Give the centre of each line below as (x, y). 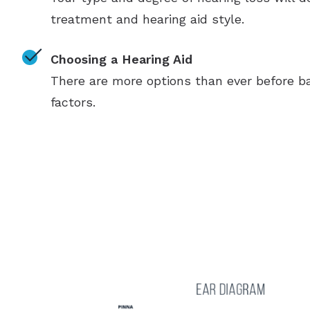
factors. (73, 102)
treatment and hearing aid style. (147, 19)
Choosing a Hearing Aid (121, 60)
